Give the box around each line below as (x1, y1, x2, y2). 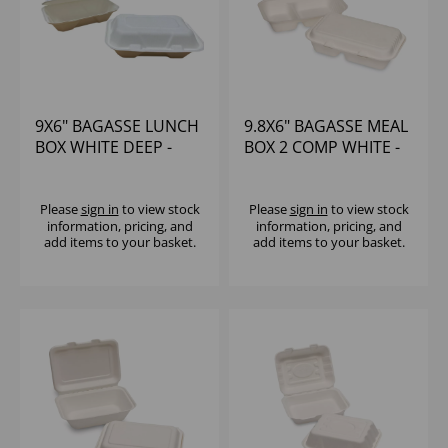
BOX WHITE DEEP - (35, 136, 172, 159)
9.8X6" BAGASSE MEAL (244, 115, 408, 138)
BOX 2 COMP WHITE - (244, 136, 400, 159)
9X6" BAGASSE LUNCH (35, 115, 199, 138)
